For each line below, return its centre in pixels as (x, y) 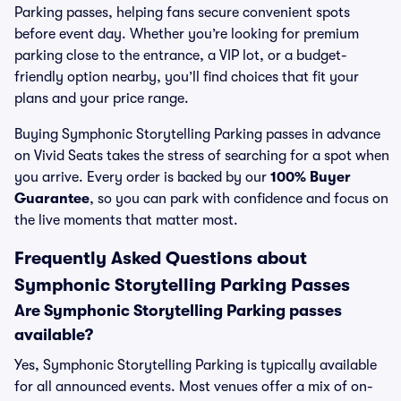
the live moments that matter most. (126, 220)
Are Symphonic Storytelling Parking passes (178, 311)
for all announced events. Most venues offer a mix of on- (194, 387)
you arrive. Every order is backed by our (142, 177)
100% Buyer (311, 177)
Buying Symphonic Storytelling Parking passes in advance (197, 134)
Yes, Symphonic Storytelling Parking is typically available (196, 365)
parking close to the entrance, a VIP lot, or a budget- (181, 55)
